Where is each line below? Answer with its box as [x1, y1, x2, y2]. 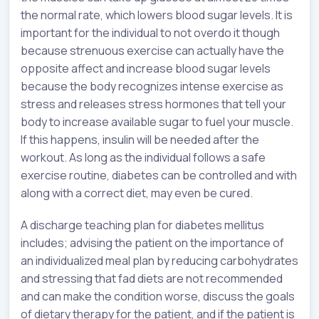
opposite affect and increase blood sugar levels [21, 60, 271, 76]
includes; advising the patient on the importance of [21, 234, 284, 251]
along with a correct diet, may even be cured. [21, 184, 253, 201]
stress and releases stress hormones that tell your [21, 95, 286, 112]
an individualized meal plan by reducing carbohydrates [21, 252, 298, 268]
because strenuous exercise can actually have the [21, 42, 284, 58]
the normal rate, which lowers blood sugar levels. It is [21, 6, 293, 23]
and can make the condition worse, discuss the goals [21, 288, 295, 304]
